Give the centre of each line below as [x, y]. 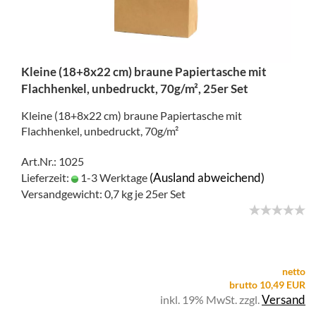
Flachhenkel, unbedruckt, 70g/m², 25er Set [135, 89]
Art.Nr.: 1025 [53, 161]
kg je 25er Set [152, 194]
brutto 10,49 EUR [267, 285]
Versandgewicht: [63, 194]
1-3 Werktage [113, 177]
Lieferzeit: [46, 177]
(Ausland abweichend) [207, 177]
